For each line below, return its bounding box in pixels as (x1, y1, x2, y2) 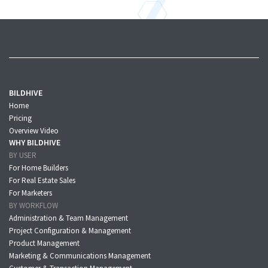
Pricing (9, 113, 32, 124)
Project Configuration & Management (9, 226, 131, 236)
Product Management (9, 238, 80, 249)
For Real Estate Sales (9, 175, 75, 186)
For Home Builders (9, 163, 68, 173)
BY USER (9, 150, 36, 161)
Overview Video (9, 126, 59, 136)
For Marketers (9, 188, 52, 199)
